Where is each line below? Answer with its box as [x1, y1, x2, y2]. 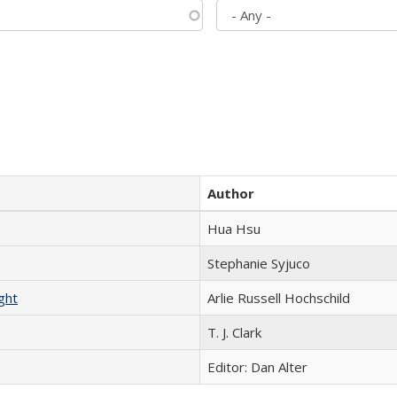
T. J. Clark [207, 323, 261, 341]
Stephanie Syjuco [207, 254, 310, 272]
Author [207, 184, 254, 202]
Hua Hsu [207, 220, 261, 237]
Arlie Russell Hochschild [207, 289, 350, 307]
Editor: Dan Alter [207, 358, 307, 376]
